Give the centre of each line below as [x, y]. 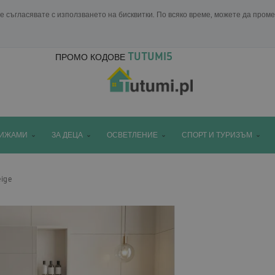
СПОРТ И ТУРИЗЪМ [217, 135]
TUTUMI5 [150, 56]
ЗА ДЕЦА [67, 135]
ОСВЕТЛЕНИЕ [132, 135]
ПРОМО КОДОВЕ [90, 57]
